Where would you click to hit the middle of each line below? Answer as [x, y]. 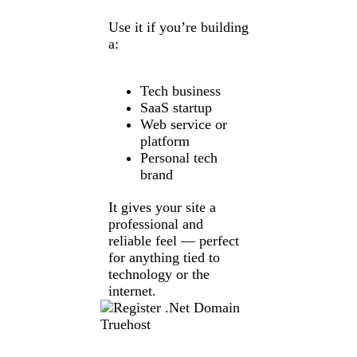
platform [165, 141]
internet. [132, 290]
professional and [155, 224]
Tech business [180, 90]
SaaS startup [176, 107]
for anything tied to [164, 257]
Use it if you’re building [178, 27]
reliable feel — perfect [173, 240]
